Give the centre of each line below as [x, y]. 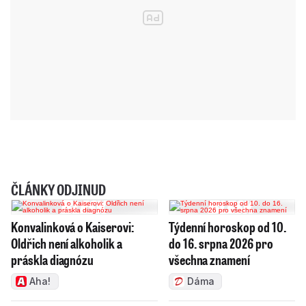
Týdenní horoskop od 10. [227, 226]
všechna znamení [209, 259]
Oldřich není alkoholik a [67, 243]
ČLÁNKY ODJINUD [58, 189]
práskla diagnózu [53, 259]
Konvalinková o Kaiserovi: [73, 226]
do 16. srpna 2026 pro [221, 243]
